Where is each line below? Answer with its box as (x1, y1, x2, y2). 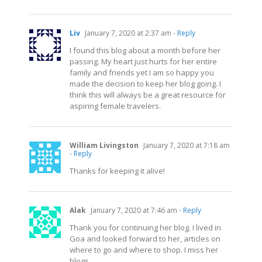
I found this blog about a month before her (70, 44, 220, 56)
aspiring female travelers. (70, 100, 161, 111)
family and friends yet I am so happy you (70, 67, 214, 78)
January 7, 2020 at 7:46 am (89, 205, 177, 215)
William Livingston (70, 140, 139, 150)
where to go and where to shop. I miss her (70, 244, 218, 255)
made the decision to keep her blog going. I (70, 78, 221, 89)
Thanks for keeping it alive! (70, 165, 165, 176)
